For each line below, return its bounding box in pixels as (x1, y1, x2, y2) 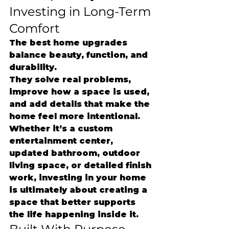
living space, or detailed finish (9, 161, 154, 170)
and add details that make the (9, 99, 152, 109)
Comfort (9, 21, 60, 36)
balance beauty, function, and (9, 50, 150, 60)
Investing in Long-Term (9, 4, 154, 19)
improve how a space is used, (9, 87, 152, 97)
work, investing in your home (9, 173, 149, 182)
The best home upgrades (9, 38, 130, 48)
